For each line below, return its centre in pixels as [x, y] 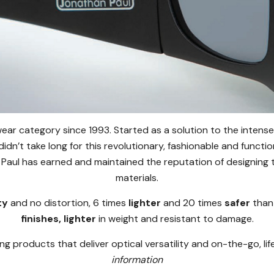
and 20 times [192, 202]
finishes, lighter [58, 218]
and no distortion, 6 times [68, 202]
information [137, 259]
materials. [137, 177]
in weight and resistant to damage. [175, 218]
